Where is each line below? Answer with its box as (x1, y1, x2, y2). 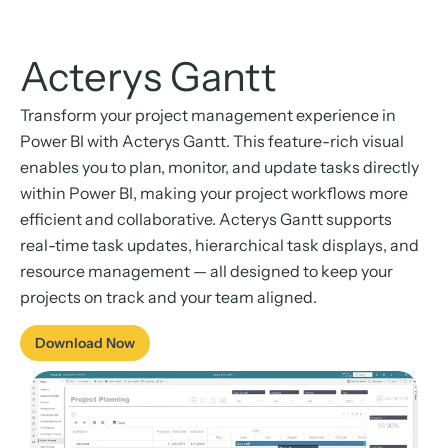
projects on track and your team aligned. (20, 287, 317, 308)
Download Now (35, 333, 135, 352)
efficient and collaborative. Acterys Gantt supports (20, 209, 392, 230)
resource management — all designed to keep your (20, 261, 393, 282)
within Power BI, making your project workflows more (20, 183, 408, 204)
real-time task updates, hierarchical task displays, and (20, 235, 419, 256)
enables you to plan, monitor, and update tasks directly (20, 157, 419, 178)
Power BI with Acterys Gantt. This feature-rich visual (20, 131, 404, 152)
